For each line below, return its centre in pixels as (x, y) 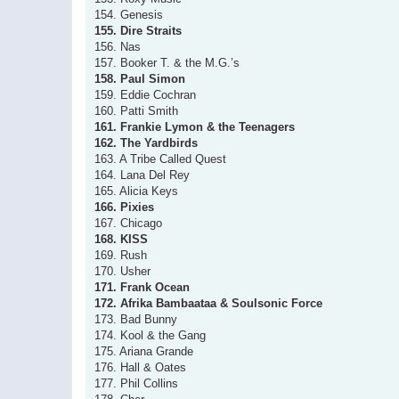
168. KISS (121, 239)
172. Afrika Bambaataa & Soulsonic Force (208, 303)
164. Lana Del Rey (142, 175)
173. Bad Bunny (136, 319)
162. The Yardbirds (146, 143)
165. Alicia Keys (136, 191)
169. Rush (121, 255)
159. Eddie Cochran (145, 95)
